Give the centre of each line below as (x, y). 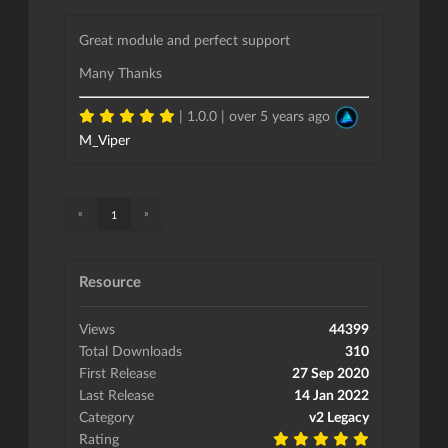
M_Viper (104, 140)
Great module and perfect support (184, 40)
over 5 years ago (279, 116)
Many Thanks (120, 73)
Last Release (116, 394)
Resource (110, 280)
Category (106, 416)
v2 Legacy (339, 416)
